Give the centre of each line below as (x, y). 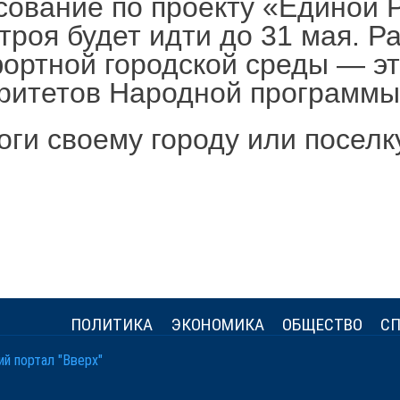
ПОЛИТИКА (112, 325)
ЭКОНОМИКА (217, 325)
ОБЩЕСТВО (322, 325)
